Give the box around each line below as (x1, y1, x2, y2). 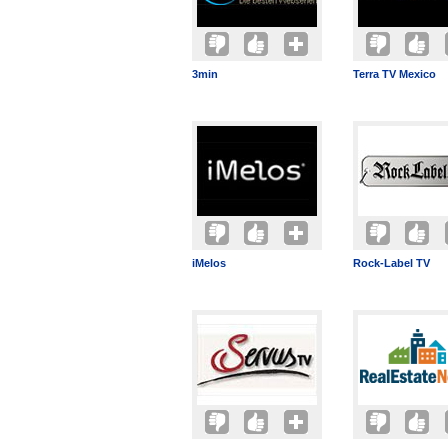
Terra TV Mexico (353, 68, 436, 80)
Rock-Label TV (353, 257, 430, 269)
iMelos (192, 257, 226, 269)
